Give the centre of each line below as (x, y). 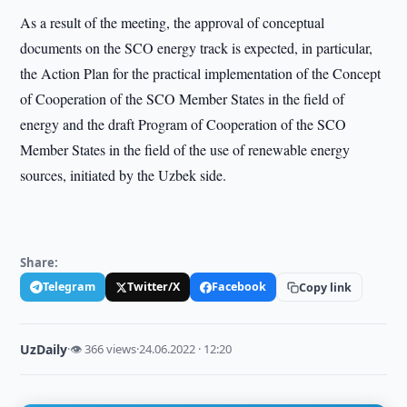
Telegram (69, 287)
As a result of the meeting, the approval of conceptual (173, 22)
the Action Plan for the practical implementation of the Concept (201, 73)
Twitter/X (154, 287)
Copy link (326, 287)
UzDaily (44, 349)
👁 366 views (104, 349)
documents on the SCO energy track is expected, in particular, (197, 48)
